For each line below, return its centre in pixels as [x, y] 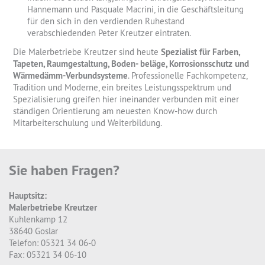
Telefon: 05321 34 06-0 [52, 243]
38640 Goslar [33, 231]
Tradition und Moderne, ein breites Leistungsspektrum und [122, 88]
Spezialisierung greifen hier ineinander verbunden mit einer [126, 99]
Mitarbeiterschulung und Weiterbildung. [88, 123]
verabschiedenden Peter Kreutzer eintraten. [109, 33]
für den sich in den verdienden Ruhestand [106, 21]
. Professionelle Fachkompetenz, [188, 76]
